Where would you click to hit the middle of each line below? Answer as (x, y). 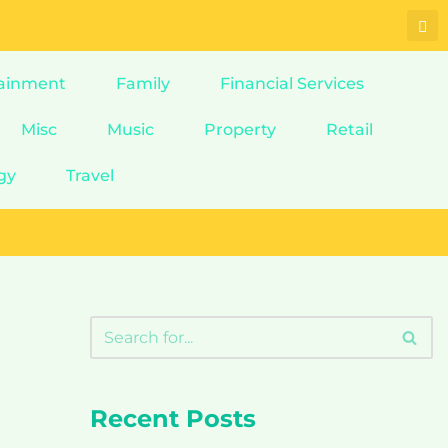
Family (142, 83)
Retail (350, 129)
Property (240, 129)
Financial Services (291, 83)
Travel (90, 175)
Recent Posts (172, 418)
